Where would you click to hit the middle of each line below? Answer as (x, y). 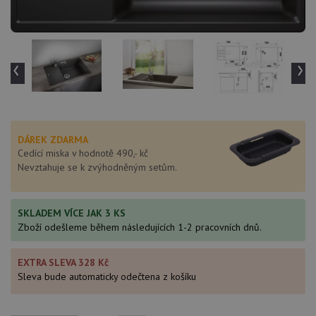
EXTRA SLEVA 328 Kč (63, 262)
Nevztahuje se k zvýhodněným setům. (97, 167)
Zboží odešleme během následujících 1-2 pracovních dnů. (140, 227)
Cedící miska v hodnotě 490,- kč (83, 153)
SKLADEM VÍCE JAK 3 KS (72, 213)
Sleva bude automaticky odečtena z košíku (107, 276)
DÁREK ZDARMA (53, 139)
